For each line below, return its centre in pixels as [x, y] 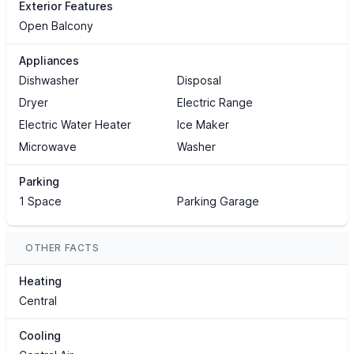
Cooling [40, 336]
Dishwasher [49, 81]
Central [38, 301]
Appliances [49, 61]
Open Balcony [56, 26]
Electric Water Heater [75, 125]
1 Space [40, 201]
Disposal [199, 81]
